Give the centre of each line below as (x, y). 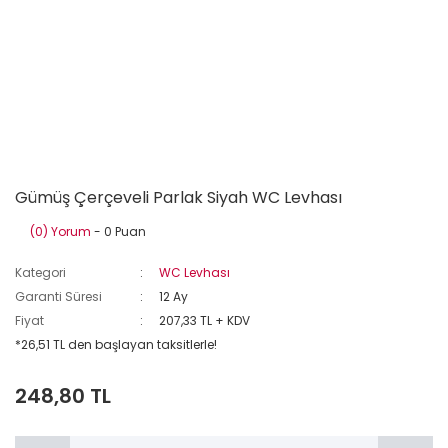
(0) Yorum (60, 231)
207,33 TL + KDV (205, 320)
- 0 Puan (118, 231)
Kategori (40, 272)
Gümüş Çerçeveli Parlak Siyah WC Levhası (178, 197)
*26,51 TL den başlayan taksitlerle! (116, 344)
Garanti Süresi (58, 296)
